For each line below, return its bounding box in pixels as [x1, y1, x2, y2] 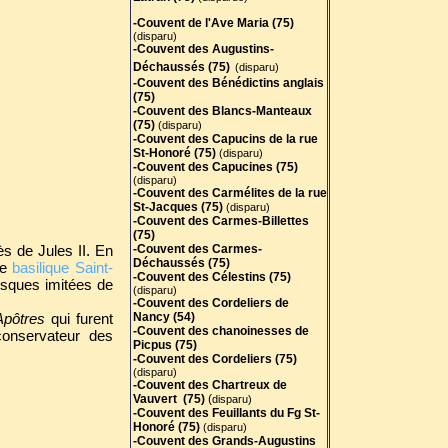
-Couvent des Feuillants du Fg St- [132, 406, 320, 420]
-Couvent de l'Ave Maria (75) [132, 16, 294, 30]
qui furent [50, 310, 113, 327]
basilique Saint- [12, 259, 113, 276]
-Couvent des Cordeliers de [132, 296, 289, 310]
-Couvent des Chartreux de [132, 378, 287, 392]
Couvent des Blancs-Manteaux [136, 104, 312, 118]
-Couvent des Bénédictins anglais [132, 76, 324, 90]
